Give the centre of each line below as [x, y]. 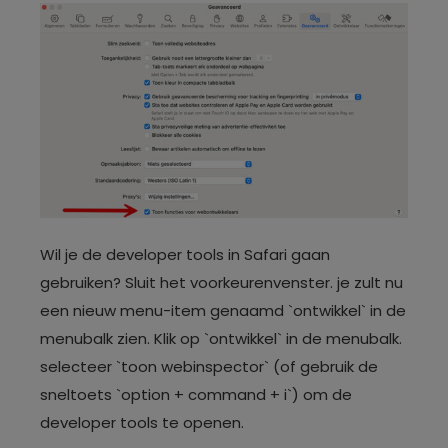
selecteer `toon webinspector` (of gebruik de [209, 366]
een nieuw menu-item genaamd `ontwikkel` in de [223, 310]
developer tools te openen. [142, 422]
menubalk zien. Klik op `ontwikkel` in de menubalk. [221, 338]
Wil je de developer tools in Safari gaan [185, 254]
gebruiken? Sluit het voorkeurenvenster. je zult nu [221, 282]
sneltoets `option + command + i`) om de [196, 394]
